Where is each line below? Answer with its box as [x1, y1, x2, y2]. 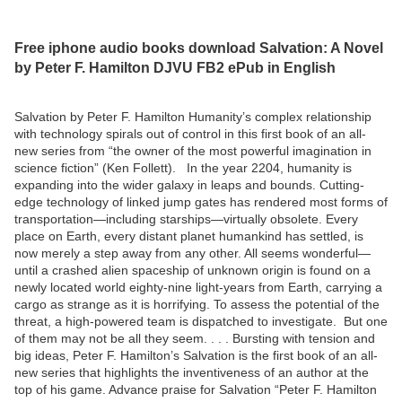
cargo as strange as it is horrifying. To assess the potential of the [14, 296, 380, 311]
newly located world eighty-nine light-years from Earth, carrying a [14, 279, 382, 294]
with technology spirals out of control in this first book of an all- [14, 126, 366, 141]
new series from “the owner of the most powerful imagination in [14, 143, 371, 158]
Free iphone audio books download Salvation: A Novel [14, 39, 383, 56]
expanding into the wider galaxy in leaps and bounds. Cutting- [14, 177, 364, 192]
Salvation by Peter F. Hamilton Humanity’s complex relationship [14, 109, 371, 124]
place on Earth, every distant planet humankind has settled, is [14, 228, 363, 243]
